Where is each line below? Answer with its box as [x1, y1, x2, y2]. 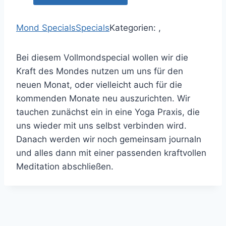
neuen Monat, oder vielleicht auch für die [16, 80, 182, 90]
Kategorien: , [109, 23, 161, 33]
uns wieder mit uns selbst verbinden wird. [16, 121, 187, 131]
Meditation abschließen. [16, 161, 114, 172]
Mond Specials [16, 23, 76, 33]
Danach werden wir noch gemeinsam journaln [16, 134, 201, 145]
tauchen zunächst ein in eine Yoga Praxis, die [16, 107, 200, 118]
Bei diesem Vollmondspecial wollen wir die [16, 52, 188, 63]
